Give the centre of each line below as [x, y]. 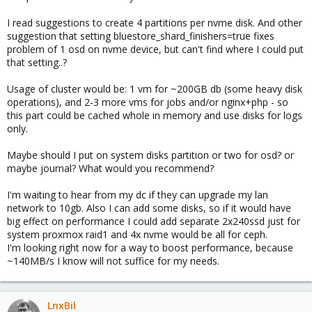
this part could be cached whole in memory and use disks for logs [155, 115]
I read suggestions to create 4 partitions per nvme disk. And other [155, 22]
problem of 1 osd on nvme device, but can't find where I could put [155, 49]
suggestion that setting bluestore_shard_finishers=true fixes [141, 36]
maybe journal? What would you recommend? [110, 168]
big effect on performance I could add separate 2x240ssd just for [154, 221]
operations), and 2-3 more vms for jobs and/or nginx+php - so [148, 102]
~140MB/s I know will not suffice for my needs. [113, 260]
